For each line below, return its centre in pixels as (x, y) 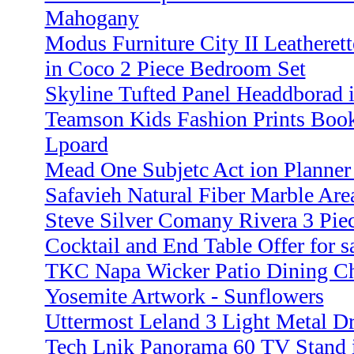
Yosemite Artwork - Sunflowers (184, 296)
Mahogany (92, 18)
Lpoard (76, 145)
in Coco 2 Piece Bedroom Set (175, 69)
